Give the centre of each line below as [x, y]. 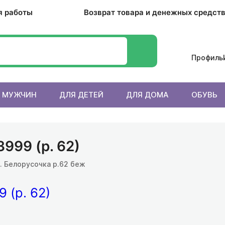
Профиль [207, 57]
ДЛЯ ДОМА [147, 95]
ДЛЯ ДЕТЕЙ [81, 95]
